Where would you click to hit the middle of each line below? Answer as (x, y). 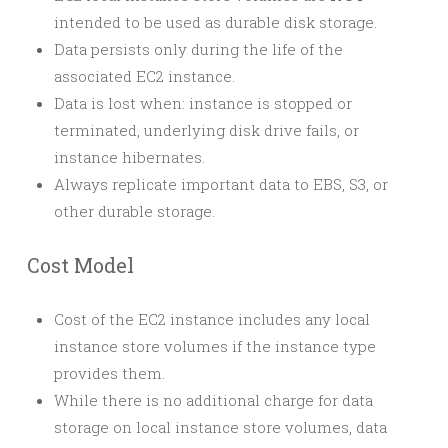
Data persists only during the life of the (198, 49)
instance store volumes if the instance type (215, 346)
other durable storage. (134, 211)
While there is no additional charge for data (213, 400)
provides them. (109, 373)
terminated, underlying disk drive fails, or (206, 130)
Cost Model (80, 265)
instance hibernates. (129, 157)
